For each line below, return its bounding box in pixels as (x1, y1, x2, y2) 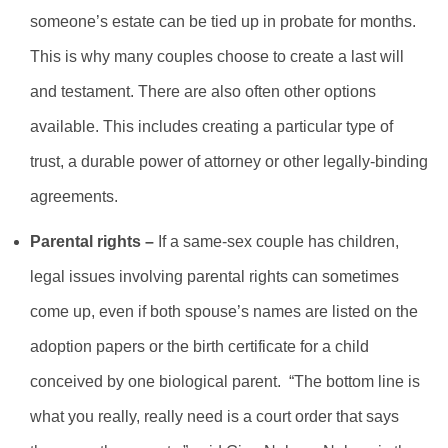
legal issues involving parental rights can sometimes (30, 268, 399, 286)
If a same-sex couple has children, (158, 233, 399, 251)
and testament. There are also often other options (30, 83, 376, 101)
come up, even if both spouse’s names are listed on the (30, 303, 418, 321)
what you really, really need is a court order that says (30, 408, 399, 426)
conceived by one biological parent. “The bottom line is (30, 373, 420, 391)
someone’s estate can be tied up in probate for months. (30, 13, 416, 31)
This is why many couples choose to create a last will (30, 48, 404, 66)
